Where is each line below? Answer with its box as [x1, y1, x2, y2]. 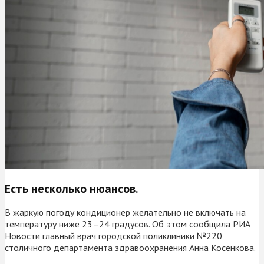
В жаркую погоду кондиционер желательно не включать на [5, 206, 246, 218]
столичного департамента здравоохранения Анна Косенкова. [5, 241, 256, 253]
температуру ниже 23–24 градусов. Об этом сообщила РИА [5, 217, 250, 230]
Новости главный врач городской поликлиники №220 [5, 229, 222, 242]
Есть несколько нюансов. [5, 181, 138, 196]
